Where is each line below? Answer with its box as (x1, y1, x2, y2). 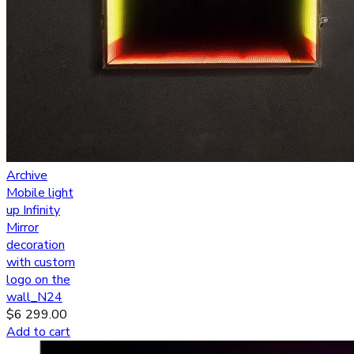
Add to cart (6, 323, 70, 341)
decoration (6, 236, 65, 254)
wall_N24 (6, 288, 62, 307)
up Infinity (6, 201, 60, 220)
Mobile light (6, 184, 73, 202)
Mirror (6, 219, 39, 237)
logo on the (6, 271, 70, 289)
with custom (6, 254, 75, 272)
